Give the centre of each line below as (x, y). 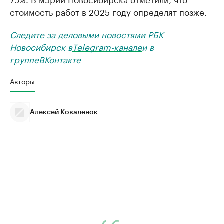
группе (24, 59)
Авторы (22, 81)
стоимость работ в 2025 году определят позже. (108, 11)
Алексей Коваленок (64, 112)
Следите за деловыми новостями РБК (87, 34)
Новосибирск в (41, 46)
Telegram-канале (107, 46)
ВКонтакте (60, 59)
